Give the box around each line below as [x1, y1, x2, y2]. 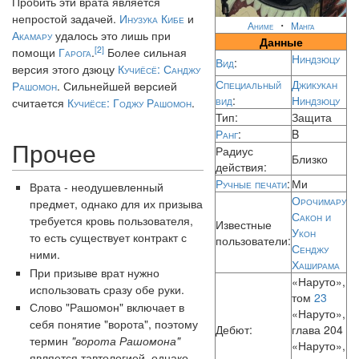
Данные [259, 34, 303, 50]
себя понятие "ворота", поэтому [30, 316, 199, 333]
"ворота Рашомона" [71, 333, 181, 349]
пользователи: [216, 232, 291, 249]
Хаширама [292, 256, 340, 273]
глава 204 [292, 321, 343, 338]
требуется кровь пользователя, [30, 212, 194, 229]
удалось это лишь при [52, 27, 171, 44]
